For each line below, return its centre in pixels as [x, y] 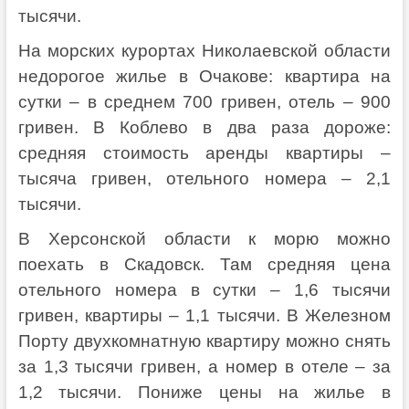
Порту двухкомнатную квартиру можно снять [204, 341]
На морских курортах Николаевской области [204, 50]
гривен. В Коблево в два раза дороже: [204, 127]
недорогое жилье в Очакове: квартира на [204, 76]
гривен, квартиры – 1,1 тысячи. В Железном [204, 315]
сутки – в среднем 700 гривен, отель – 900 [204, 101]
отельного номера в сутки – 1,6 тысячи [204, 289]
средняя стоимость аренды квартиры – [204, 152]
